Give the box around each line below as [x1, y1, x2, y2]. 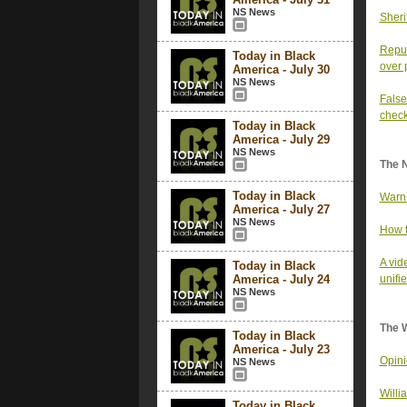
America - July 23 [232, 342, 330, 356]
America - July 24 [232, 273, 330, 286]
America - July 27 [232, 203, 330, 216]
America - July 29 [232, 133, 330, 146]
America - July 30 [232, 63, 330, 76]
